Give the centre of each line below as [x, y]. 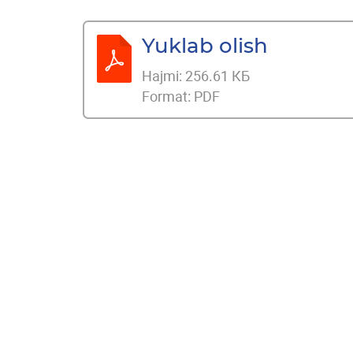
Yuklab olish [205, 45]
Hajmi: [164, 76]
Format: [168, 97]
